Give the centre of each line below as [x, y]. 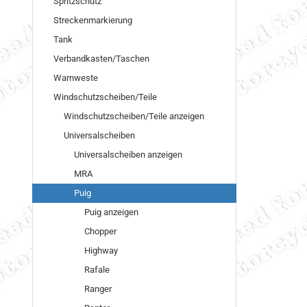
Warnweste [76, 78]
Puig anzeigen [111, 212]
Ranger [98, 289]
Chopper [100, 231]
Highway [101, 250]
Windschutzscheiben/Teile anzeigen [134, 116]
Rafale [97, 270]
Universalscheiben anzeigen [128, 155]
